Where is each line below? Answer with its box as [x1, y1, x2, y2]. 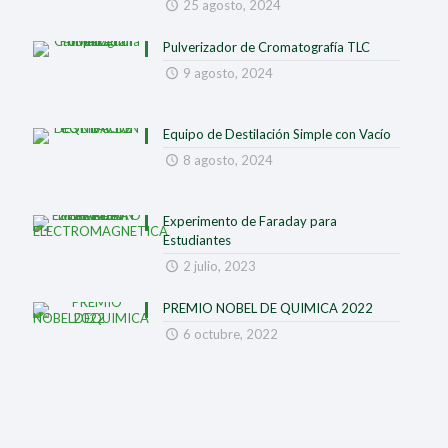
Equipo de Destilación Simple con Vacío [162, 126, 391, 142]
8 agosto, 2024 [182, 152, 273, 168]
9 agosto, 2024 [182, 65, 273, 81]
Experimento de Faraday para [162, 213, 337, 229]
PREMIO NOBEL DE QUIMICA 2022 [162, 300, 373, 316]
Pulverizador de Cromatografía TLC [162, 39, 370, 55]
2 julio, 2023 [182, 258, 256, 274]
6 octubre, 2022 [182, 326, 278, 342]
